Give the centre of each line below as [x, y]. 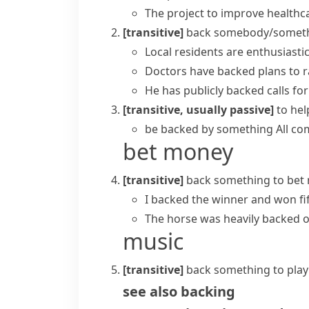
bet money [178, 151]
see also [150, 291]
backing [208, 291]
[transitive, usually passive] [198, 110]
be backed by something [209, 129]
